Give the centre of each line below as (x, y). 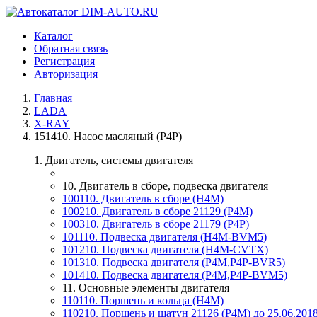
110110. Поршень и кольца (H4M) (143, 300)
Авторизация (66, 74)
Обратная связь (71, 48)
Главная (53, 98)
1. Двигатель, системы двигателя (114, 160)
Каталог (53, 36)
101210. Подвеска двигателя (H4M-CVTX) (165, 249)
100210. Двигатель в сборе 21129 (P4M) (157, 211)
